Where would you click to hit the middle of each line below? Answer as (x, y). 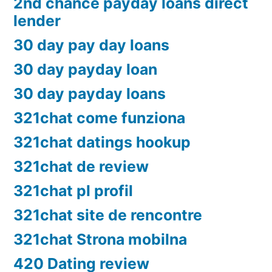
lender (37, 21)
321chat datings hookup (102, 142)
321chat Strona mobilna (100, 240)
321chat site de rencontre (108, 215)
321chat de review (81, 167)
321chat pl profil (73, 191)
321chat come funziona (99, 118)
